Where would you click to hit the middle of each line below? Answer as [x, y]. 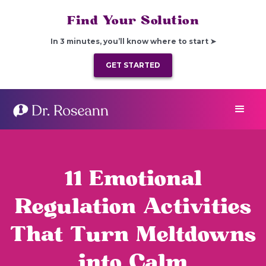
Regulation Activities [133, 207]
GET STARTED [133, 65]
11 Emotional [133, 179]
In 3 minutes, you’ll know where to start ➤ [133, 41]
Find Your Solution [133, 20]
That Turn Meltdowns [133, 235]
